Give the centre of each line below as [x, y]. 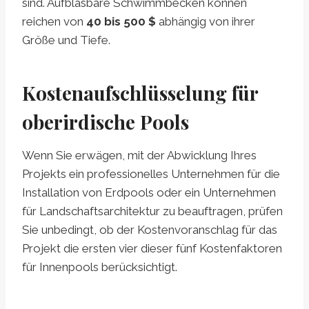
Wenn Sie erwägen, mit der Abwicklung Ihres [139, 156]
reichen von [54, 22]
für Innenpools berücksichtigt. [100, 267]
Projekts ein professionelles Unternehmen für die [151, 174]
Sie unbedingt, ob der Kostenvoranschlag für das [150, 230]
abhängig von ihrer [206, 22]
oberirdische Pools [106, 122]
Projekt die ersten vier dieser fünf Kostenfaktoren [152, 249]
